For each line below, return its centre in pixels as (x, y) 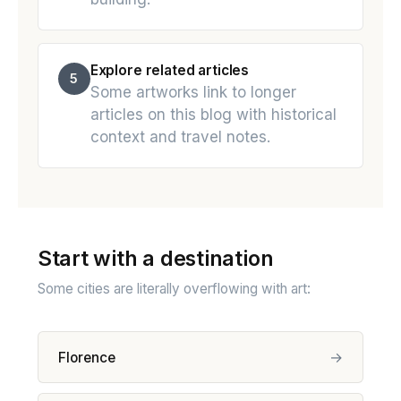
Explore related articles (170, 70)
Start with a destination (155, 259)
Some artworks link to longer (193, 93)
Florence (86, 357)
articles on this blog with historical (213, 115)
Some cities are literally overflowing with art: (174, 288)
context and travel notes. (180, 137)
